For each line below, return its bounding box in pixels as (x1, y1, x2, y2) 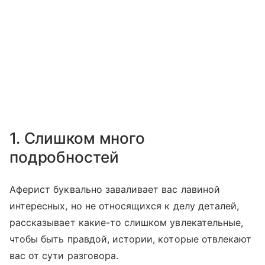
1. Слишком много (9, 128, 145, 147)
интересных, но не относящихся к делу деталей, (9, 199, 240, 212)
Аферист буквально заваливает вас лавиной (9, 183, 220, 195)
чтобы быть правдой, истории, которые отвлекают (9, 232, 252, 245)
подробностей (9, 147, 119, 166)
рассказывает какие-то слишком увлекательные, (9, 216, 244, 228)
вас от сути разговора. (9, 249, 119, 261)
